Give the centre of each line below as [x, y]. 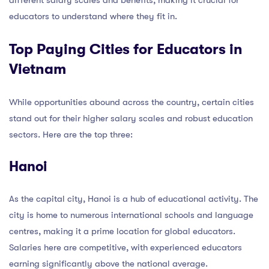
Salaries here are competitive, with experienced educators [125, 247]
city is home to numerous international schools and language [131, 215]
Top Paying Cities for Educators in [126, 49]
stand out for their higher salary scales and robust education [131, 118]
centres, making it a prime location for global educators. [122, 231]
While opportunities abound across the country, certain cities [131, 102]
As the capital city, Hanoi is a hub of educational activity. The [134, 198]
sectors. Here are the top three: [71, 134]
